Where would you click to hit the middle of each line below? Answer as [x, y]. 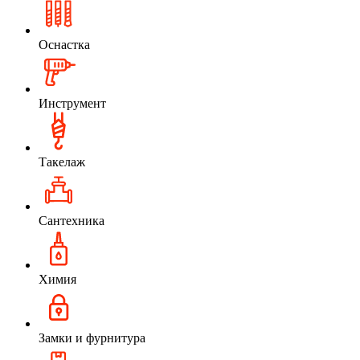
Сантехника [72, 220]
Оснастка [64, 44]
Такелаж [62, 162]
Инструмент [72, 103]
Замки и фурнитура [92, 337]
